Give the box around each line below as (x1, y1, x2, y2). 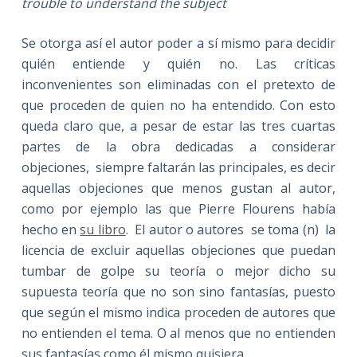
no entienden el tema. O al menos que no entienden (21, 324, 336, 342)
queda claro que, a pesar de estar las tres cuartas (21, 116, 336, 135)
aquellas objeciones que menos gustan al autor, (21, 178, 336, 197)
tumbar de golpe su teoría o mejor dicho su (21, 261, 336, 280)
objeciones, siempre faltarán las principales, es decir (21, 158, 336, 176)
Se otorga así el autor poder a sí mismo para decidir (21, 33, 336, 52)
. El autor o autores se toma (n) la (125, 220, 336, 238)
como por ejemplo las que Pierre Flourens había (21, 199, 336, 218)
